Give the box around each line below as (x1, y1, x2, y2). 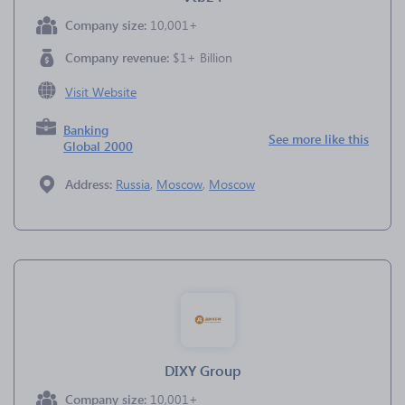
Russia (116, 175, 150, 193)
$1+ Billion (173, 49, 232, 66)
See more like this (268, 130, 369, 147)
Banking (63, 121, 109, 138)
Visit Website (65, 83, 137, 100)
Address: (65, 175, 116, 193)
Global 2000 (63, 137, 134, 155)
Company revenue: (65, 49, 173, 66)
